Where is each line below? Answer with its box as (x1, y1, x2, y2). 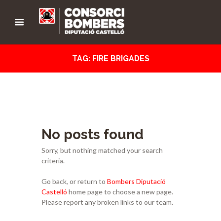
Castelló (41, 187, 67, 196)
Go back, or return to (41, 177, 107, 185)
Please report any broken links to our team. (41, 197, 173, 206)
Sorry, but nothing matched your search (41, 146, 163, 154)
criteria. (41, 156, 65, 165)
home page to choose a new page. (67, 187, 173, 196)
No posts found (41, 126, 144, 143)
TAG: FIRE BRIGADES (72, 53, 149, 63)
